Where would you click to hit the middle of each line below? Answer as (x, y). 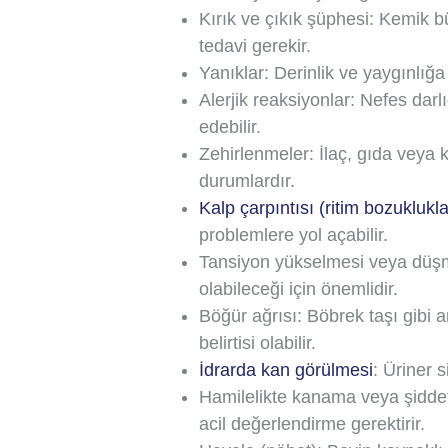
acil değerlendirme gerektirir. (312, 424)
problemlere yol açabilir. (293, 235)
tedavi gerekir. (255, 46)
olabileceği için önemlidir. (298, 289)
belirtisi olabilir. (257, 343)
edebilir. (230, 127)
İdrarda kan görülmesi (286, 370)
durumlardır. (247, 181)
